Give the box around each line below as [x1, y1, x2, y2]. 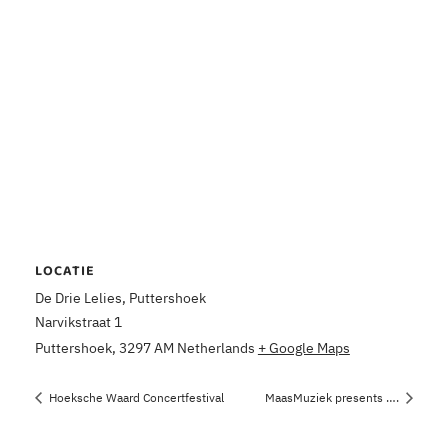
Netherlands [176, 338, 255, 357]
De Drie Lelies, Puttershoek [34, 288, 206, 307]
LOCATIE [34, 259, 95, 284]
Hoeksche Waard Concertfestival [45, 389, 224, 405]
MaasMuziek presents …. [265, 389, 403, 405]
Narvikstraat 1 [34, 312, 122, 331]
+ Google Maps [257, 338, 350, 357]
